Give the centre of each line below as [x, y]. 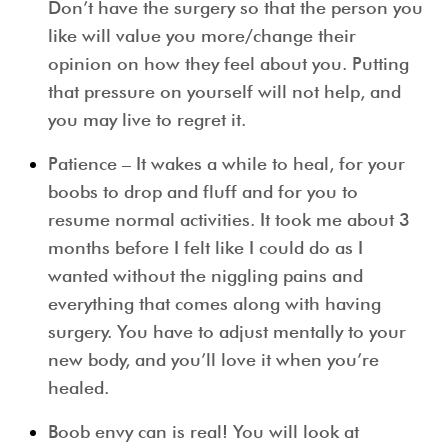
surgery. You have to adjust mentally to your [227, 332]
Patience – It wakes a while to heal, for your [226, 164]
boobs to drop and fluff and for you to [203, 192]
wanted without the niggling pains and [205, 276]
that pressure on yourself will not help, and [224, 92]
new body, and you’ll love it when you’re [213, 360]
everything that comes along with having [214, 304]
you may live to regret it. [147, 120]
